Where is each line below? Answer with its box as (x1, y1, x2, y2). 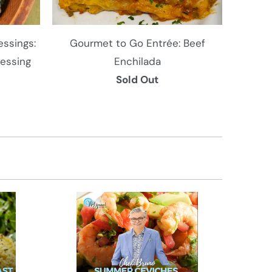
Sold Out (116, 72, 158, 86)
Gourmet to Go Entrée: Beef (69, 36, 205, 50)
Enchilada (114, 54, 161, 68)
